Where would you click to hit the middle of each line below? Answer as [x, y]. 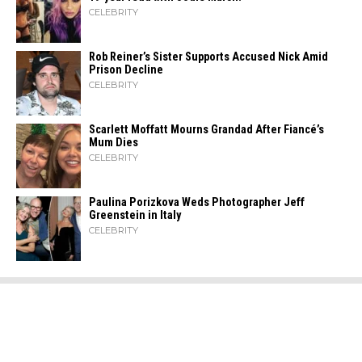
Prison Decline [126, 70]
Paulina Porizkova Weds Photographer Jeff [197, 202]
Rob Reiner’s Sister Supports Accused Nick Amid [208, 57]
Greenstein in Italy [135, 215]
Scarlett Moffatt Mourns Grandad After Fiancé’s [206, 130]
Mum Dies [114, 143]
